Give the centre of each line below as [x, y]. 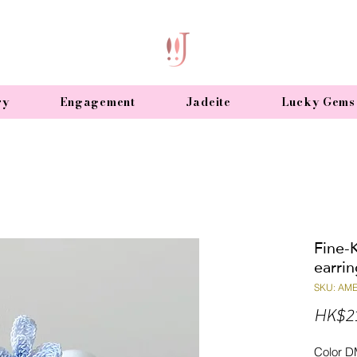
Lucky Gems [318, 102]
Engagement [97, 102]
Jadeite [208, 102]
